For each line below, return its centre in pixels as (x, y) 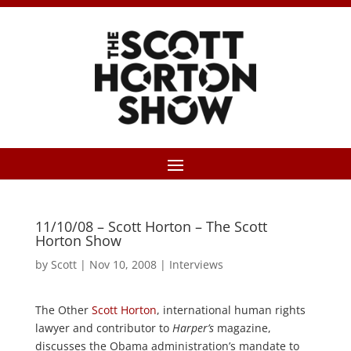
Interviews (196, 264)
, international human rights (231, 310)
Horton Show (78, 241)
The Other (63, 310)
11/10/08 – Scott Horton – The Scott (151, 226)
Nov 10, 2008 (123, 264)
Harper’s (193, 328)
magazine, (242, 328)
